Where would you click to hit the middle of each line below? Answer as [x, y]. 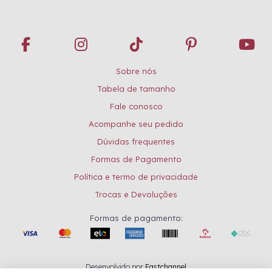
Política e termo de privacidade [136, 176]
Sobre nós [136, 71]
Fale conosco [136, 106]
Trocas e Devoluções [136, 194]
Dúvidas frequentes [136, 141]
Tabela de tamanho [136, 88]
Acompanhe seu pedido [136, 124]
